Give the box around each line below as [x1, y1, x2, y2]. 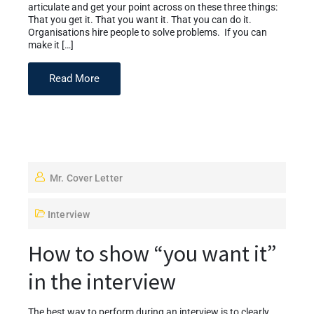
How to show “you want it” [28, 239, 277, 268]
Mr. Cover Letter [50, 172, 123, 184]
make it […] [28, 39, 74, 51]
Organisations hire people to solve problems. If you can [28, 26, 267, 39]
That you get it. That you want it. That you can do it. [28, 13, 252, 26]
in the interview [28, 267, 176, 296]
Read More [49, 71, 100, 85]
